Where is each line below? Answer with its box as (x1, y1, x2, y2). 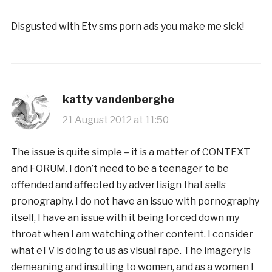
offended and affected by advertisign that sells (10, 178, 226, 191)
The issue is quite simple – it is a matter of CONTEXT (10, 146, 250, 158)
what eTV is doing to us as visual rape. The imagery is (10, 244, 251, 256)
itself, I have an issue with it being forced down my (10, 211, 239, 223)
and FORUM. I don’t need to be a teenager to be (10, 162, 229, 174)
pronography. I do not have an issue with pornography (10, 195, 259, 207)
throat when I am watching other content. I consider (10, 228, 253, 240)
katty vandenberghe (62, 92, 174, 106)
